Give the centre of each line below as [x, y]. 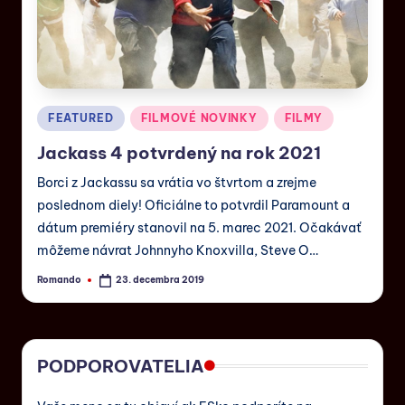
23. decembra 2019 [160, 280]
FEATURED [81, 118]
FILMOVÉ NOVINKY [199, 118]
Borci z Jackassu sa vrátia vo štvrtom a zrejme [177, 182]
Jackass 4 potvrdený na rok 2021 [179, 152]
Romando [59, 280]
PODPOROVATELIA [121, 366]
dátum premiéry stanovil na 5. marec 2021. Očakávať [199, 227]
